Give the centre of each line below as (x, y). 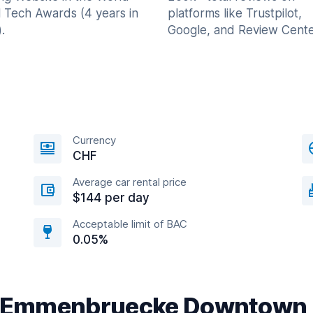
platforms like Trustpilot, (235, 13)
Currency (94, 140)
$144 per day (111, 198)
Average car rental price (130, 182)
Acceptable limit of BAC (130, 224)
